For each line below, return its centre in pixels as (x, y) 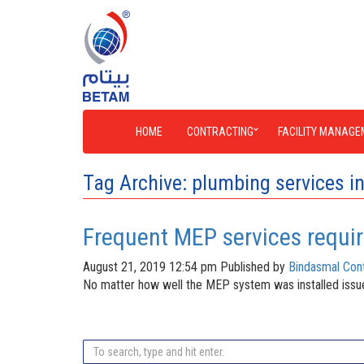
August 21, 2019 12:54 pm (150, 266)
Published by (254, 266)
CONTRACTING (220, 131)
